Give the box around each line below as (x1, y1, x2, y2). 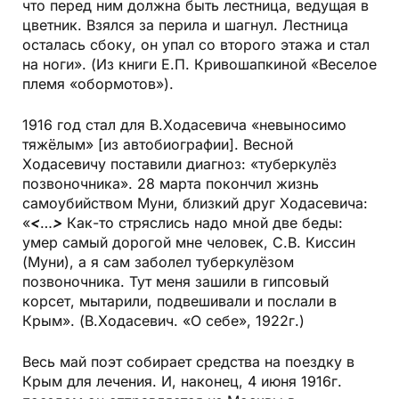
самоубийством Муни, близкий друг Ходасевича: (22, 194, 368, 213)
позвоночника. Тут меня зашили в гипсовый (22, 273, 329, 291)
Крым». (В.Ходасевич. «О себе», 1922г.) (22, 312, 305, 330)
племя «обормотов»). (22, 75, 174, 94)
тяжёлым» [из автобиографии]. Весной (22, 135, 293, 154)
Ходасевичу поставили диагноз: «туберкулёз (22, 155, 337, 174)
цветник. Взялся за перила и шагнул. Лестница (22, 16, 348, 35)
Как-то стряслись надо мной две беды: (67, 214, 343, 232)
